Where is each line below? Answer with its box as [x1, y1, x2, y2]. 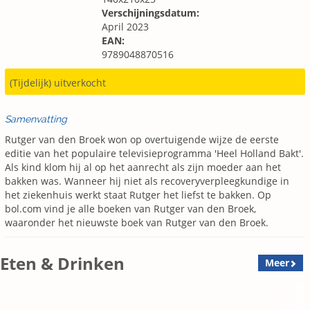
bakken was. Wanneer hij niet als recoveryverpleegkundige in [5, 174, 289, 188]
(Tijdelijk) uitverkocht [10, 76, 106, 90]
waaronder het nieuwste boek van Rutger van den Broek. [5, 216, 268, 230]
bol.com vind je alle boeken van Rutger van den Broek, [5, 202, 256, 216]
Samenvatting [5, 113, 67, 125]
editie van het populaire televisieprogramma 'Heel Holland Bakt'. [5, 147, 304, 161]
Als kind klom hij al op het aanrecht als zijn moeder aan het [5, 161, 281, 174]
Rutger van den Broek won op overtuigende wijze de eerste [5, 133, 279, 147]
